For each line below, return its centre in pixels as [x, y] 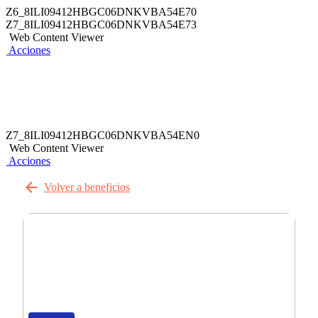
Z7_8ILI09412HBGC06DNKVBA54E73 [101, 24]
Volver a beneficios [87, 187]
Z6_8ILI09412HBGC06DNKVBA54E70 [101, 12]
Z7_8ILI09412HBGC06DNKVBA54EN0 [103, 135]
